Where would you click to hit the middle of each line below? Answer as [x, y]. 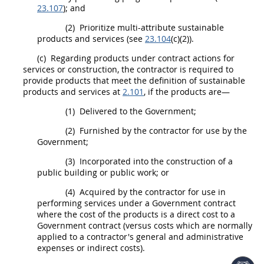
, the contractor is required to [175, 69]
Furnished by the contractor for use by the [162, 131]
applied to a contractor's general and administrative [140, 237]
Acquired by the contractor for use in [151, 192]
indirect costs [114, 248]
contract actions [189, 58]
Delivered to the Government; [137, 111]
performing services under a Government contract [136, 203]
